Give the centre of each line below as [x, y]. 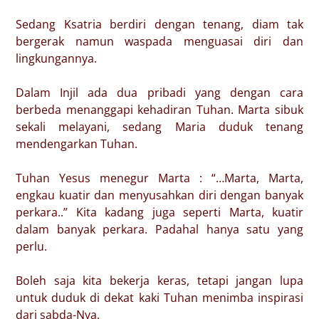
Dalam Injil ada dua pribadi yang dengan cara [159, 93]
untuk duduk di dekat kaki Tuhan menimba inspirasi [159, 298]
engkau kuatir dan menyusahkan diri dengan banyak [159, 195]
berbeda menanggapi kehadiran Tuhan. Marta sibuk [159, 110]
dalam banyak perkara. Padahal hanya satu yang [159, 229]
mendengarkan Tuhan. [78, 144]
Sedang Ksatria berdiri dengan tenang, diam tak [159, 24]
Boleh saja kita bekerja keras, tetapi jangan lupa [159, 281]
